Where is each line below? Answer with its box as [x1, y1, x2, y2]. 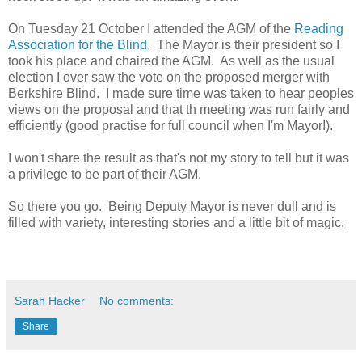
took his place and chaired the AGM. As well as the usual [8, 53, 335, 68]
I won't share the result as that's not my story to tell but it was [8, 150, 349, 165]
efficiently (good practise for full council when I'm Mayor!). [8, 118, 333, 133]
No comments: [99, 293, 175, 307]
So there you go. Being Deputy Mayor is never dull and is [8, 199, 336, 213]
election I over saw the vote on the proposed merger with [8, 69, 330, 84]
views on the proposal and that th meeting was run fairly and [8, 102, 350, 116]
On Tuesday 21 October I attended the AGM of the [8, 21, 294, 36]
